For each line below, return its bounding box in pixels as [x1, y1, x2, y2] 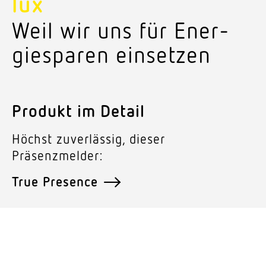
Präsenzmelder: [12, 147, 103, 163]
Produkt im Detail [12, 99, 145, 121]
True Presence [12, 173, 98, 189]
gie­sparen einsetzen [12, 40, 211, 68]
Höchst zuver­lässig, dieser [12, 130, 165, 147]
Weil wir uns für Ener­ [12, 15, 229, 44]
